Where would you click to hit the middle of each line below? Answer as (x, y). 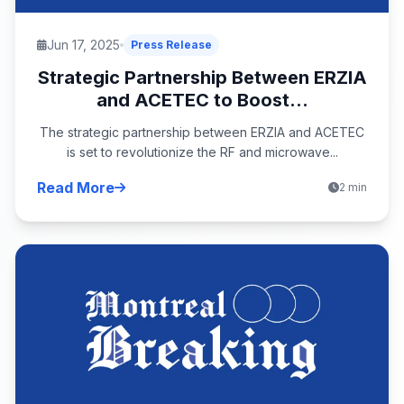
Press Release (171, 44)
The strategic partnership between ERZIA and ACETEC (202, 132)
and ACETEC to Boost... (202, 100)
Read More (76, 187)
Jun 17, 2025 (83, 44)
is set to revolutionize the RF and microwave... (202, 151)
